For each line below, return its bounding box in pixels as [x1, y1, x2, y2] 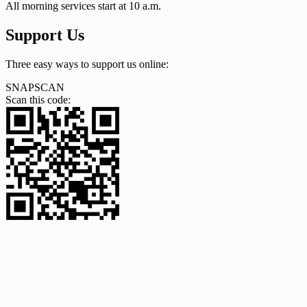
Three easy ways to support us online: [5, 58, 169, 70]
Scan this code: [5, 93, 71, 106]
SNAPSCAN [5, 81, 64, 93]
